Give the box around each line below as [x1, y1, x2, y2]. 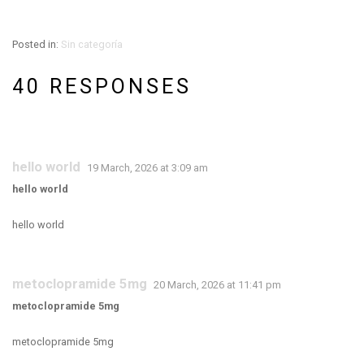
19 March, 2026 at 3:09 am [87, 162, 208, 174]
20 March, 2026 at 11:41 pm [154, 279, 281, 291]
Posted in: [12, 38, 61, 50]
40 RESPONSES [12, 75, 192, 98]
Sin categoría [61, 38, 123, 50]
